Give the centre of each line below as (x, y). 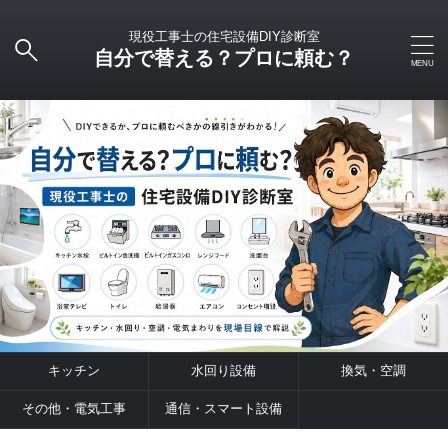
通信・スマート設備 (223, 409)
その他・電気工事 (74, 409)
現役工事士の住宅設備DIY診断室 (224, 36)
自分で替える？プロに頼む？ (224, 58)
